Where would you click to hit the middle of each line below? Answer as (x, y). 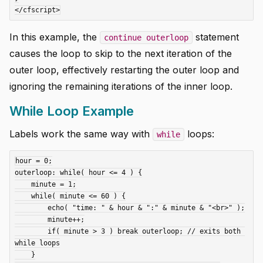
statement (216, 37)
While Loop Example (72, 111)
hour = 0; (34, 161)
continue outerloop (146, 37)
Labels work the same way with (81, 134)
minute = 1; (23, 185)
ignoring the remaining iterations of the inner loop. (121, 86)
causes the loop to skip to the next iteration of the (121, 53)
